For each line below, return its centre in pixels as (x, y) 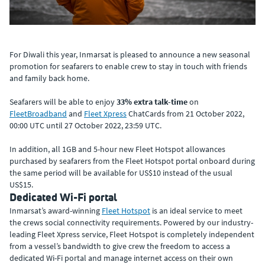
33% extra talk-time (152, 101)
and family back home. (49, 78)
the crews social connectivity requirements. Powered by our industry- (131, 222)
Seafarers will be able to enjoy (62, 101)
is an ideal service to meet (196, 210)
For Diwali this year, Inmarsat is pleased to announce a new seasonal (130, 54)
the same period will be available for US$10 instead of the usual (121, 172)
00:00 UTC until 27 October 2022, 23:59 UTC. (85, 125)
